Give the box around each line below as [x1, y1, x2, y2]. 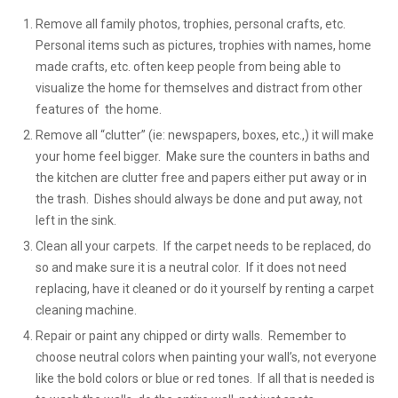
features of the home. [36, 102, 162, 116]
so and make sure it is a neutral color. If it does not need [36, 260, 346, 275]
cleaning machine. [36, 303, 137, 317]
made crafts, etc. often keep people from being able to [36, 60, 341, 74]
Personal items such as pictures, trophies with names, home [36, 38, 371, 52]
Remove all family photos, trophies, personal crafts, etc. [36, 17, 348, 31]
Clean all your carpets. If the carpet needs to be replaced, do [36, 239, 371, 253]
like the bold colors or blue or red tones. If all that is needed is [36, 371, 375, 386]
